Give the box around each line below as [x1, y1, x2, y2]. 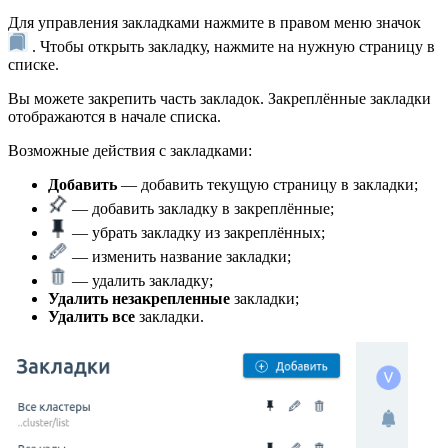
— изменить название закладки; [68, 247, 291, 265]
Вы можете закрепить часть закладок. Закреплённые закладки [8, 89, 431, 107]
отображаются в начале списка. [8, 107, 221, 125]
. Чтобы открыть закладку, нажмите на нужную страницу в [28, 37, 435, 55]
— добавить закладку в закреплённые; [68, 199, 334, 217]
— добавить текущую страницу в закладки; [121, 175, 418, 193]
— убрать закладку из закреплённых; [68, 223, 325, 241]
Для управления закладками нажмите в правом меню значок [8, 13, 421, 31]
